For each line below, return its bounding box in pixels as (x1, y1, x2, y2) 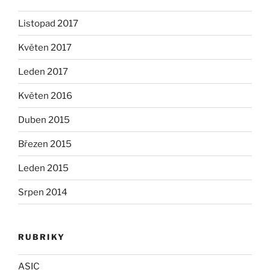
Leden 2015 (18, 162, 69, 174)
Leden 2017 (18, 66, 68, 77)
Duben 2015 (18, 114, 70, 125)
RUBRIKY (18, 232, 66, 242)
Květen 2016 (18, 90, 72, 101)
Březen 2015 (18, 138, 72, 149)
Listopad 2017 (18, 17, 78, 29)
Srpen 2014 (18, 186, 67, 198)
